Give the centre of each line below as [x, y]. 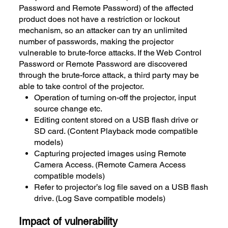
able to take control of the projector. [82, 86]
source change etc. [68, 108]
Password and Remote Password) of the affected [106, 8]
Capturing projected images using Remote [110, 153]
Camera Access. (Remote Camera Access [110, 164]
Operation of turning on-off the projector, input [115, 97]
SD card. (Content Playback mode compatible [116, 131]
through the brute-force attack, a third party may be [109, 75]
